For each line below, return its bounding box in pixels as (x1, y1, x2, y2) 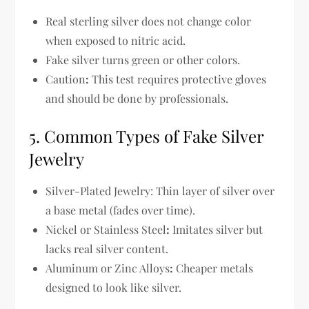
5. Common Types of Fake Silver (29, 124, 264, 147)
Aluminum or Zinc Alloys (46, 260, 170, 275)
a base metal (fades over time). (46, 202, 196, 217)
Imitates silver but (170, 221, 263, 237)
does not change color (141, 13, 252, 28)
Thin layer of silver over (153, 183, 275, 198)
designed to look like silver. (46, 279, 182, 295)
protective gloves (181, 71, 267, 86)
